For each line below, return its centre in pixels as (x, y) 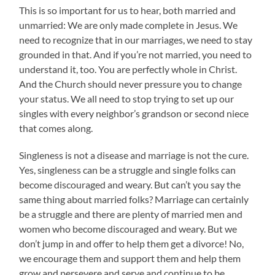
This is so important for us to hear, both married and (128, 10)
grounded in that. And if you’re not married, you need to (136, 54)
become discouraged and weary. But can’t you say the (130, 184)
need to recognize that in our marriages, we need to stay (136, 39)
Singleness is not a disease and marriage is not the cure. (134, 155)
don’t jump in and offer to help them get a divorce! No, (132, 243)
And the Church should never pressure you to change (131, 83)
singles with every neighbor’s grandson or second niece (134, 113)
